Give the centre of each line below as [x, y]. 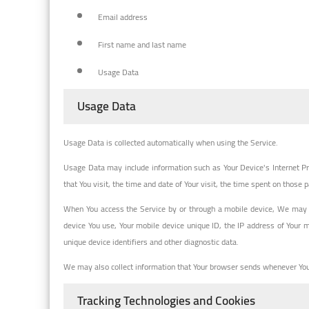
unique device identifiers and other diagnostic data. [151, 241]
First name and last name [142, 44]
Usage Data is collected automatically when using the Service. [171, 142]
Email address [123, 17]
